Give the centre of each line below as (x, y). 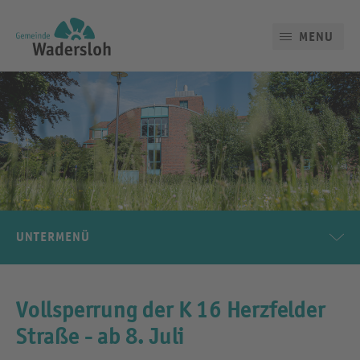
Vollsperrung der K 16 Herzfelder (171, 310)
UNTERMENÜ (53, 237)
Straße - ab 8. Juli (101, 336)
